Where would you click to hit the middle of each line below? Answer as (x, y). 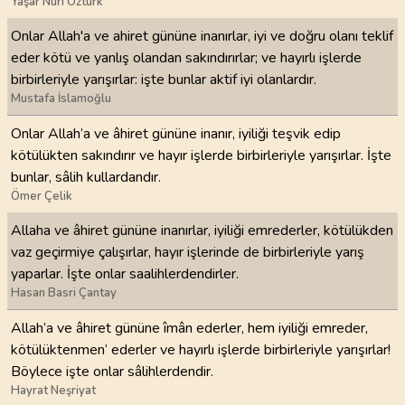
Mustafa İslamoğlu (61, 99)
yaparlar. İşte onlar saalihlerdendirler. (125, 274)
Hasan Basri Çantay (64, 293)
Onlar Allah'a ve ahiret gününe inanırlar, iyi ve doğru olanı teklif (202, 36)
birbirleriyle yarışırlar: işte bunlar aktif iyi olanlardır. (164, 80)
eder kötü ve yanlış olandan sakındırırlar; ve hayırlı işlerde (186, 58)
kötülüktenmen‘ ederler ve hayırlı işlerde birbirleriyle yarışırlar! (201, 349)
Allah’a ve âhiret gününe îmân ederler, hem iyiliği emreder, (189, 328)
